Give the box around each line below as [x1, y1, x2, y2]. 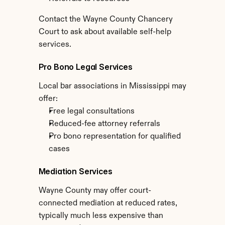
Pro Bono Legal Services [38, 62, 133, 72]
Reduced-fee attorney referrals [48, 120, 160, 128]
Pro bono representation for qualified [48, 133, 181, 141]
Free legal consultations [48, 107, 135, 116]
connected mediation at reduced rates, [38, 199, 177, 207]
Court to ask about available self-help [38, 28, 171, 36]
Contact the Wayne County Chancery [38, 16, 173, 24]
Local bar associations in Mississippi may [38, 82, 186, 90]
